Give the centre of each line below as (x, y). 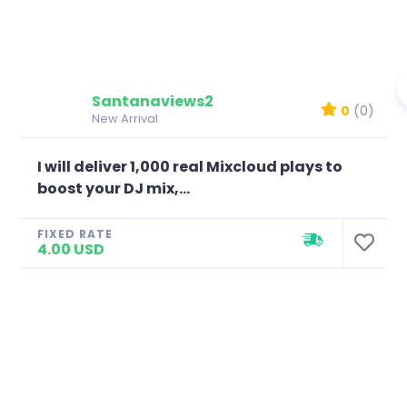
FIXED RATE (75, 233)
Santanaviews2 (153, 101)
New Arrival (125, 118)
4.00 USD (71, 249)
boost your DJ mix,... (114, 188)
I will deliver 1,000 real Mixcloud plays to (190, 166)
